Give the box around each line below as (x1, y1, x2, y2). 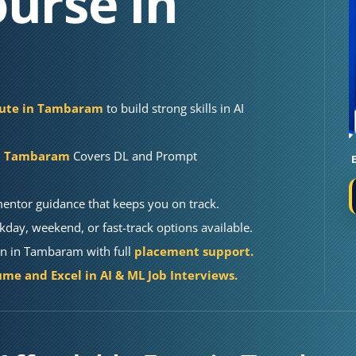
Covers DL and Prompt (73, 148, 197, 164)
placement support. (131, 243, 253, 259)
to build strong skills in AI (106, 100, 244, 116)
